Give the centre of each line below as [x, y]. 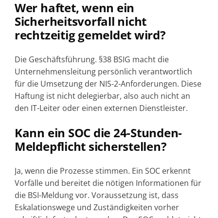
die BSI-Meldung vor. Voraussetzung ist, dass [96, 195]
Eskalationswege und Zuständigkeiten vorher [97, 207]
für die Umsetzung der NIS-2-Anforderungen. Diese [108, 83]
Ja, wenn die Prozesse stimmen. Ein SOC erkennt [102, 171]
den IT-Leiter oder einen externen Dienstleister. [102, 108]
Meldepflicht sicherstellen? [90, 146]
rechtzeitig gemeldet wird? [90, 35]
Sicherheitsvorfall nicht [81, 21]
